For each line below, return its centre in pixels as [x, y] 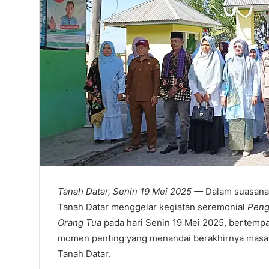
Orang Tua [80, 223]
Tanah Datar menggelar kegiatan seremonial [153, 207]
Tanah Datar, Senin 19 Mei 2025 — [130, 192]
